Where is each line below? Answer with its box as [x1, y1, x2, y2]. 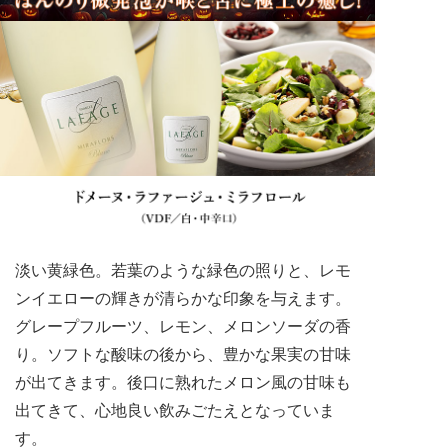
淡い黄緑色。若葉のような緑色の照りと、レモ [15, 261, 351, 279]
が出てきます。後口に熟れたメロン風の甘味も [15, 373, 351, 391]
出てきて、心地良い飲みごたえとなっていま [15, 401, 335, 419]
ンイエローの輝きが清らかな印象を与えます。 [15, 289, 351, 307]
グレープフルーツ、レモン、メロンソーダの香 [15, 317, 351, 335]
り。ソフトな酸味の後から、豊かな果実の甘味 [15, 345, 351, 363]
